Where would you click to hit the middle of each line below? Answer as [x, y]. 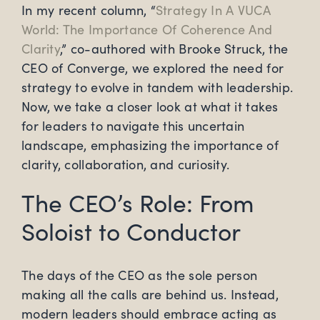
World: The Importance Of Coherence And [147, 30]
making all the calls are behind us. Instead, [150, 295]
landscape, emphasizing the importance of [150, 145]
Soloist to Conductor [131, 231]
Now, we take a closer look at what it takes [150, 107]
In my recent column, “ [89, 10]
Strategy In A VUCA [213, 10]
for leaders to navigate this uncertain [133, 126]
